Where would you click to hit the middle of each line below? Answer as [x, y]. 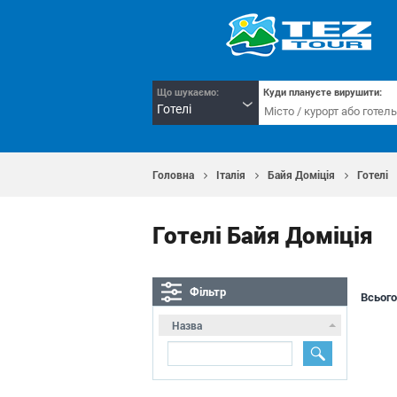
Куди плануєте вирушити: [323, 92]
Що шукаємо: [188, 92]
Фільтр [208, 292]
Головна [173, 175]
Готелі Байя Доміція [263, 235]
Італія [231, 175]
